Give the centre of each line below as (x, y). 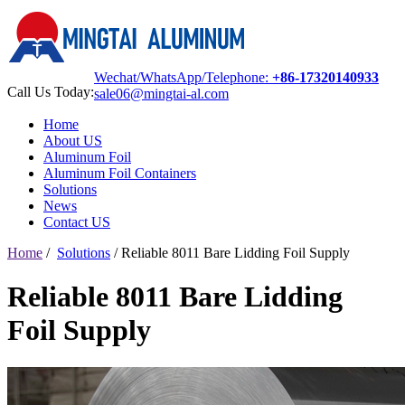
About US (73, 141)
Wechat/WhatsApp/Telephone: (183, 77)
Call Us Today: (51, 92)
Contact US (77, 222)
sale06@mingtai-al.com (161, 94)
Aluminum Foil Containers (120, 173)
